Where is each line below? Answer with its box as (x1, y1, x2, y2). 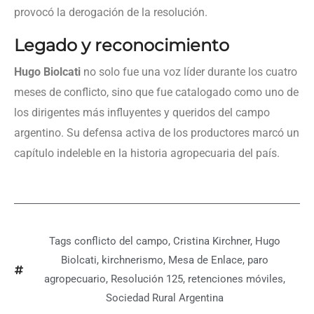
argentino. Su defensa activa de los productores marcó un (14, 125, 299, 139)
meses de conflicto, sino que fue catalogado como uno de (14, 85, 299, 99)
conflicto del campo (74, 234, 168, 247)
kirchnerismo (102, 253, 163, 266)
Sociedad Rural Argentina (106, 291, 224, 304)
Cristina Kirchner (173, 234, 250, 247)
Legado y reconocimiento (14, 34, 229, 55)
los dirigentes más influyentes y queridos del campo (14, 105, 270, 119)
